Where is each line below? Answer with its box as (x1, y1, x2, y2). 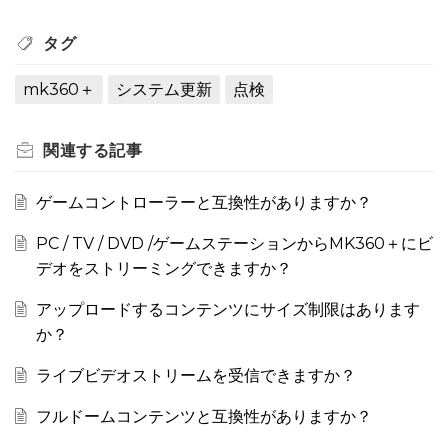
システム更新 (115, 80, 212, 100)
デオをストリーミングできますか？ (35, 259, 292, 279)
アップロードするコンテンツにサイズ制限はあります (35, 300, 420, 320)
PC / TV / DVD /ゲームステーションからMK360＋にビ (35, 234, 433, 254)
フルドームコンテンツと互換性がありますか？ (35, 407, 372, 427)
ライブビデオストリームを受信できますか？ (35, 366, 356, 386)
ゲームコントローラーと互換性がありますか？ (35, 193, 372, 213)
